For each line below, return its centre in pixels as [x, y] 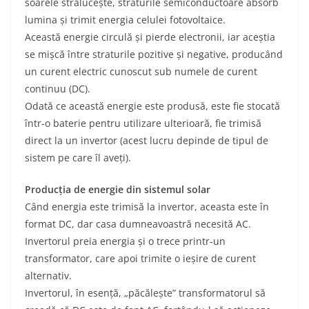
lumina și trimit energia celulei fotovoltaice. [125, 20]
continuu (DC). [58, 89]
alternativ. [48, 276]
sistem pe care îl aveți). [78, 158]
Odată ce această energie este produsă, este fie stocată [152, 106]
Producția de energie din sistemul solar [118, 190]
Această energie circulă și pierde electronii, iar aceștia [150, 37]
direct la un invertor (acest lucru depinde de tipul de [147, 141]
